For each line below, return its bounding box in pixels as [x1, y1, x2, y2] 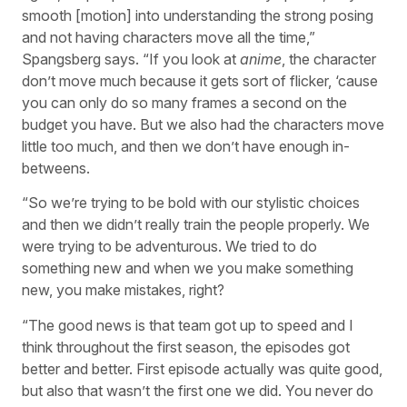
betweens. [22, 158, 90, 177]
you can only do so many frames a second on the [22, 93, 347, 112]
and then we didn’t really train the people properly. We [22, 215, 370, 234]
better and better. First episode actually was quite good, [22, 359, 382, 378]
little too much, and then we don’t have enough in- [22, 136, 350, 155]
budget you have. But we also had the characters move [22, 114, 384, 134]
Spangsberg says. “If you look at [22, 49, 240, 68]
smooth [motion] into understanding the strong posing [22, 5, 373, 25]
